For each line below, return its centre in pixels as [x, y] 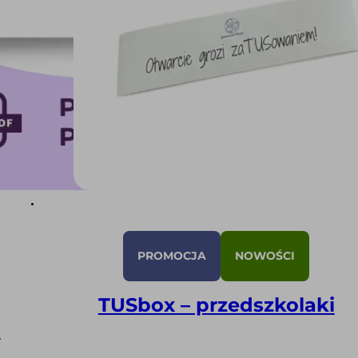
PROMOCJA [172, 256]
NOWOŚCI [265, 256]
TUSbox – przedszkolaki [216, 305]
